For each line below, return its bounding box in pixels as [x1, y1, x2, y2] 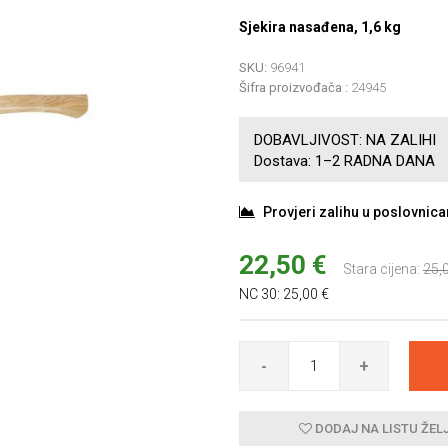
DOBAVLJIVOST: [254, 131, 362, 149]
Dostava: [254, 152, 311, 170]
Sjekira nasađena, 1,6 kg [239, 19, 401, 35]
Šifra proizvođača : [239, 80, 348, 95]
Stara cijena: [343, 261, 420, 277]
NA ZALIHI [366, 131, 436, 149]
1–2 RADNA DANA [315, 152, 435, 170]
